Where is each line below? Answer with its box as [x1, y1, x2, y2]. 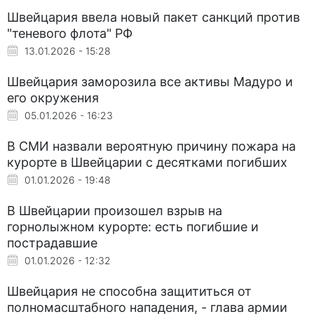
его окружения [7, 90, 99, 105]
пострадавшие [7, 235, 97, 250]
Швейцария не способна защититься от [7, 283, 252, 299]
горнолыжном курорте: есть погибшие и [7, 219, 259, 234]
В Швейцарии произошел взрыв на [7, 203, 222, 218]
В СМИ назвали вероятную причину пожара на [7, 138, 296, 153]
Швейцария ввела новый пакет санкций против [7, 9, 300, 25]
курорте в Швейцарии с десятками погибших [7, 154, 287, 170]
